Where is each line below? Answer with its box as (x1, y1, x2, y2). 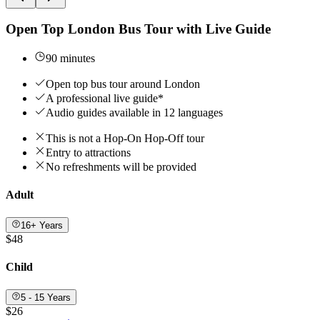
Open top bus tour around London (46, 78, 200, 91)
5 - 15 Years (21, 291, 71, 303)
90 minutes (46, 52, 95, 65)
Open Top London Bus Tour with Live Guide (6, 21, 271, 37)
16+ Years (21, 219, 64, 231)
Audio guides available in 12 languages (46, 106, 223, 119)
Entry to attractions (46, 146, 131, 159)
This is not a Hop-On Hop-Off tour (46, 132, 204, 145)
